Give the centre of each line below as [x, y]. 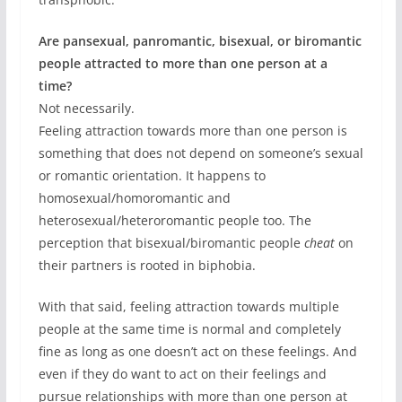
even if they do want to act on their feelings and [182, 373]
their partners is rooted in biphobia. [147, 265]
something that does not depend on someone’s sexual [201, 153]
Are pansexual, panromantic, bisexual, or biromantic [200, 40]
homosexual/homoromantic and [134, 197]
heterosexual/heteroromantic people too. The [175, 220]
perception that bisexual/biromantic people [171, 242]
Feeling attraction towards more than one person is [192, 130]
